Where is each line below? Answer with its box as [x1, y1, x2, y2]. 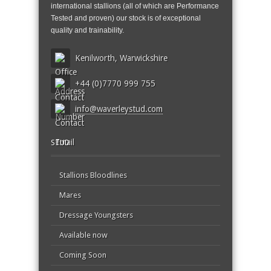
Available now [59, 230, 108, 240]
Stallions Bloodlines [59, 171, 127, 180]
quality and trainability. [51, 26, 124, 34]
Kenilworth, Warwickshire [75, 53, 168, 63]
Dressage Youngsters [59, 211, 133, 220]
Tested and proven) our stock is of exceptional [51, 14, 201, 22]
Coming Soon [59, 250, 106, 260]
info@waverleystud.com [75, 104, 163, 114]
